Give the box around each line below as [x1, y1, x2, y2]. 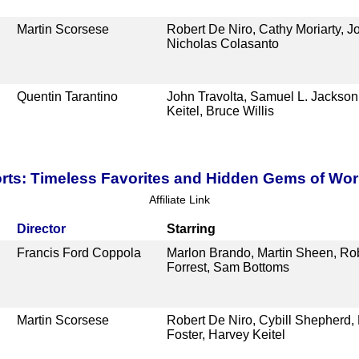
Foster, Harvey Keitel [166, 327, 285, 341]
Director [17, 221, 67, 236]
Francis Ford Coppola [17, 245, 142, 260]
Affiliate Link [149, 192, 210, 206]
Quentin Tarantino [17, 89, 119, 103]
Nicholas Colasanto [166, 36, 279, 50]
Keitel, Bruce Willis [166, 103, 274, 118]
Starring [166, 221, 216, 236]
